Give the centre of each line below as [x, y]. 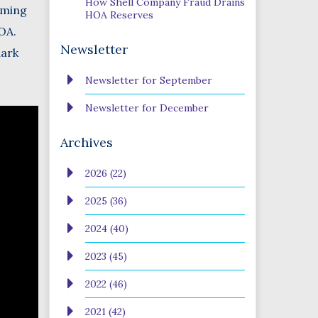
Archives [86, 142]
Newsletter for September [148, 80]
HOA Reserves [119, 15]
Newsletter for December [147, 108]
